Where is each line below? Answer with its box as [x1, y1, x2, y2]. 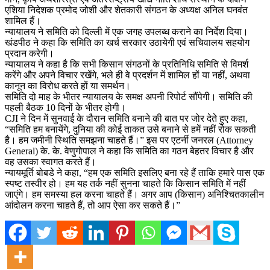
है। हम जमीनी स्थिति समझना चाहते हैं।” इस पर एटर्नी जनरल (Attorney [5, 134, 253, 145]
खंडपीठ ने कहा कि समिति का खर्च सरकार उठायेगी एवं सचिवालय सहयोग [5, 37, 250, 48]
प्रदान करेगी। [5, 48, 54, 58]
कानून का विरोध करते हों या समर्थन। [5, 80, 131, 91]
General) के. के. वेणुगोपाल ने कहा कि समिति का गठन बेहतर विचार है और [5, 145, 254, 156]
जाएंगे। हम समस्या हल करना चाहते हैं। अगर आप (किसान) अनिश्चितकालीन [5, 189, 264, 199]
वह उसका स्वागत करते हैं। [5, 156, 96, 167]
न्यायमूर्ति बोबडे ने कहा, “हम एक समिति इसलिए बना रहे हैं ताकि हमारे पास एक [5, 167, 265, 178]
